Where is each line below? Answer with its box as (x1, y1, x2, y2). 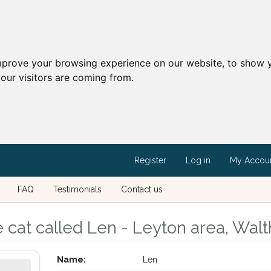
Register (134, 155, 166, 165)
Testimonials (53, 184, 102, 194)
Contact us (120, 184, 163, 194)
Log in (185, 155, 211, 165)
